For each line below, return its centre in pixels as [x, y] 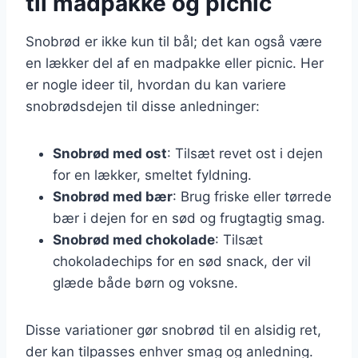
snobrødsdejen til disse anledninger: [143, 106]
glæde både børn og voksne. [145, 282]
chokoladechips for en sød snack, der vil [182, 261]
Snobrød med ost [110, 153]
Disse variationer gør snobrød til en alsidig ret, [173, 330]
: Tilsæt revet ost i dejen [245, 153]
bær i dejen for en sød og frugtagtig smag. [189, 218]
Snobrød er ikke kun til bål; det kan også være [174, 41]
